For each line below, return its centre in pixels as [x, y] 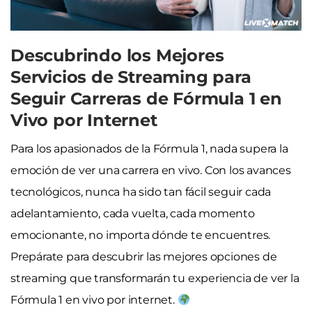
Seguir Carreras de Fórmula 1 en [146, 98]
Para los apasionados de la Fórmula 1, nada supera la [149, 148]
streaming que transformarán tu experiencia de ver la [155, 278]
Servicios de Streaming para [131, 77]
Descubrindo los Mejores [117, 55]
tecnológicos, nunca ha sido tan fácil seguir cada [141, 192]
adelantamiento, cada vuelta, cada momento [133, 213]
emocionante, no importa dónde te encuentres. [141, 235]
